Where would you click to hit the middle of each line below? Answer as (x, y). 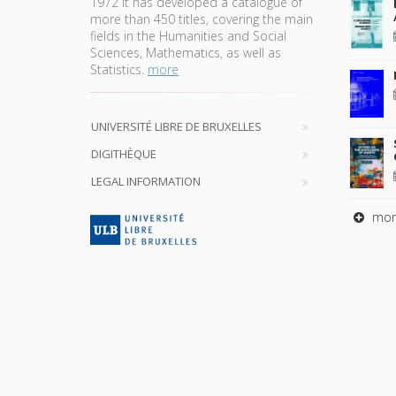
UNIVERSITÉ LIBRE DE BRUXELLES (176, 126)
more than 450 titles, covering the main (202, 19)
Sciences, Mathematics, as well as (186, 52)
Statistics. (119, 69)
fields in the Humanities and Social (188, 35)
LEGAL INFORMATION (146, 181)
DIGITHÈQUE (124, 153)
